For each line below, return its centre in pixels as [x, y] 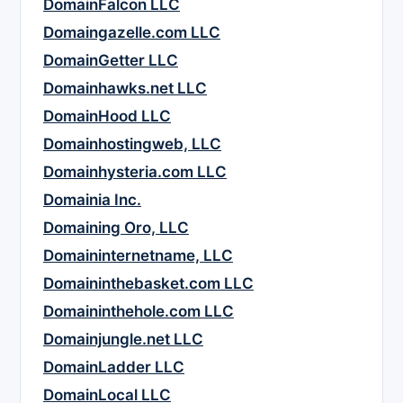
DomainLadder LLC [114, 367]
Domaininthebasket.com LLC [148, 284]
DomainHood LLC [107, 116]
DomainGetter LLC [111, 61]
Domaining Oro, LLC [116, 228]
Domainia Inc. [92, 200]
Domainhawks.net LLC [125, 89]
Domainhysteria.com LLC [135, 172]
